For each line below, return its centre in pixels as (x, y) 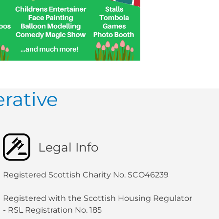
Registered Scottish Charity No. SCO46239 (86, 175)
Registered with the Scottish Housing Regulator (97, 198)
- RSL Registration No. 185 (52, 210)
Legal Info (68, 147)
